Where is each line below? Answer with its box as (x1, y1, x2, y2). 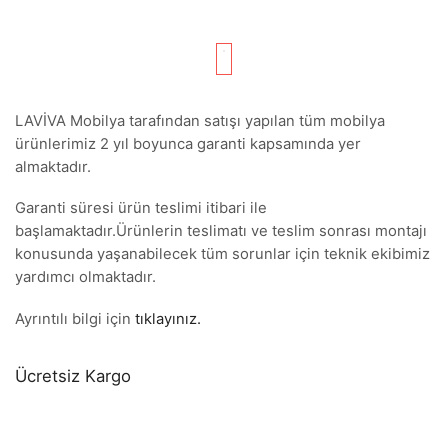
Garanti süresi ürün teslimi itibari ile (15, 199, 267, 218)
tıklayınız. (135, 309, 201, 328)
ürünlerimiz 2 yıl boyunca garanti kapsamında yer (15, 134, 361, 153)
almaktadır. (15, 157, 91, 176)
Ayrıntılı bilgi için (15, 309, 135, 328)
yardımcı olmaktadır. (15, 268, 156, 287)
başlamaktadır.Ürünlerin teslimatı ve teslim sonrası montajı (15, 222, 427, 241)
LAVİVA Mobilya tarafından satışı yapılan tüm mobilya (15, 111, 385, 130)
